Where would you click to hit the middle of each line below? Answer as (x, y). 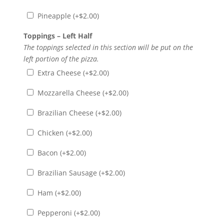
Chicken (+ (53, 132)
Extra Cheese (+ (62, 72)
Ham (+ (48, 192)
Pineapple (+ (57, 15)
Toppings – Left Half (57, 35)
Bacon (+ (50, 152)
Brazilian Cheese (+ (68, 112)
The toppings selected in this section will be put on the (108, 47)
